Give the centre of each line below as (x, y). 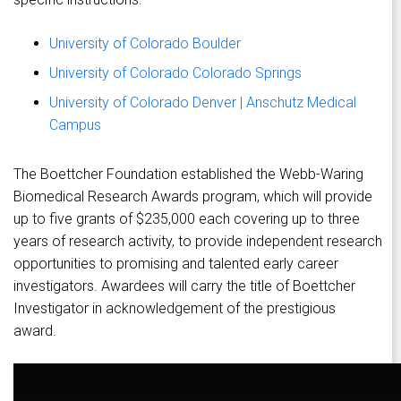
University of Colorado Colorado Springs (175, 73)
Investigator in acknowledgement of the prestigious (175, 309)
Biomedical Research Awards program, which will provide (193, 197)
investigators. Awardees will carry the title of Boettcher (184, 286)
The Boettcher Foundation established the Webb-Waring (188, 175)
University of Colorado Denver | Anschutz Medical (203, 103)
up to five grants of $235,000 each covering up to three (187, 219)
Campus (75, 125)
